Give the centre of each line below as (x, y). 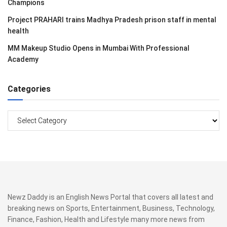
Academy (23, 59)
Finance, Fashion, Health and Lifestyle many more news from (106, 219)
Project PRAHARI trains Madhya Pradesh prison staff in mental (112, 20)
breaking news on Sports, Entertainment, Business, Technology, (111, 208)
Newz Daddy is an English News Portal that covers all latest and (110, 197)
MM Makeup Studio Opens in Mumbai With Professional (99, 48)
